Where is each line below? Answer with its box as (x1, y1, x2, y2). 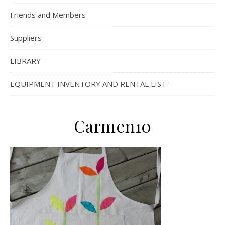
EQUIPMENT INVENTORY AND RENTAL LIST (10, 79, 166, 89)
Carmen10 (73, 115, 152, 137)
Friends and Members (10, 10, 86, 20)
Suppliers (10, 33, 42, 43)
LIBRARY (10, 56, 41, 66)
